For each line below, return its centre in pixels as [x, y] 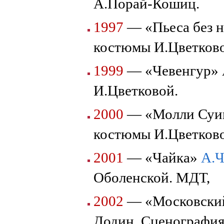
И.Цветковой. [136, 90]
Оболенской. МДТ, [152, 177]
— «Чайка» [162, 157]
